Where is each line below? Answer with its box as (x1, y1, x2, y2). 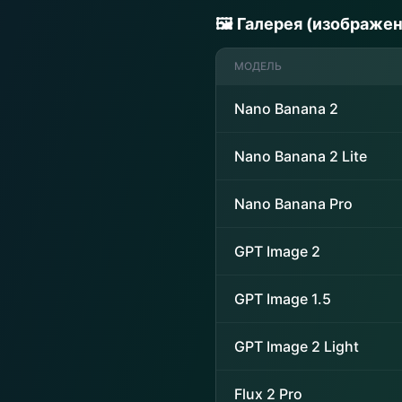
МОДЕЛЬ (234, 59, 282, 73)
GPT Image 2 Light (234, 337, 359, 355)
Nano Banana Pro (234, 195, 353, 213)
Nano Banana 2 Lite (234, 147, 367, 165)
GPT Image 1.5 (234, 290, 331, 308)
